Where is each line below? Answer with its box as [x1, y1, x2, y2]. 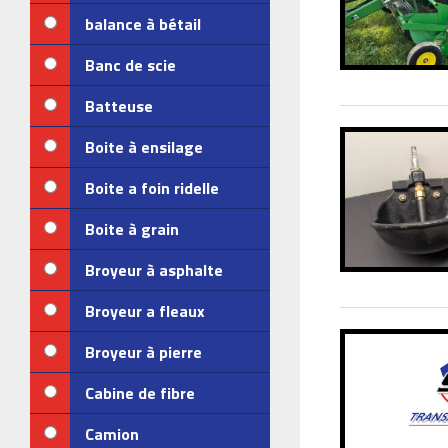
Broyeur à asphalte [85, 258, 223, 282]
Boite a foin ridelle [85, 176, 219, 200]
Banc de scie [85, 53, 176, 77]
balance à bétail [85, 12, 201, 36]
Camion [85, 422, 139, 446]
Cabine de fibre [85, 381, 195, 405]
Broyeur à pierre [85, 340, 202, 364]
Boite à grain [85, 217, 179, 241]
